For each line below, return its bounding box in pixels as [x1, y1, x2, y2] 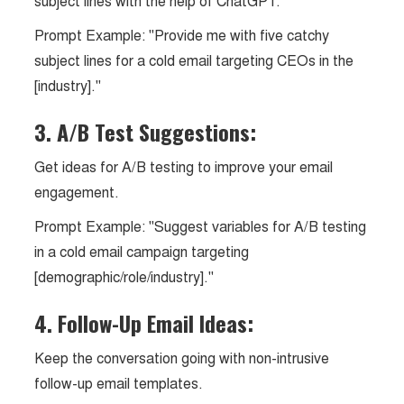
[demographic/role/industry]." [34, 268, 215, 287]
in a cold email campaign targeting [34, 243, 250, 262]
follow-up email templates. [34, 374, 204, 393]
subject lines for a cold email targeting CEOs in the [34, 51, 354, 70]
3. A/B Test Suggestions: [34, 115, 257, 148]
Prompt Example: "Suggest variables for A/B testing [34, 217, 367, 236]
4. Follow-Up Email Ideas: [34, 307, 254, 339]
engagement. [34, 183, 120, 202]
